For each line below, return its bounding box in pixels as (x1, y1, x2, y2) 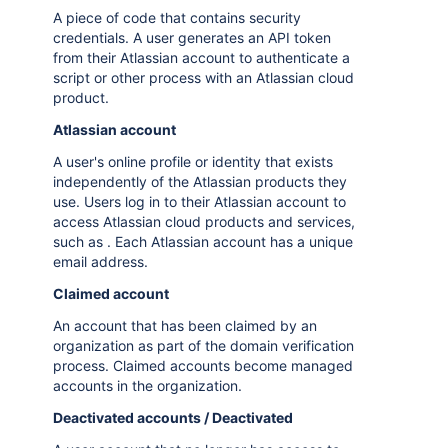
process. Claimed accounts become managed (53, 357, 353, 374)
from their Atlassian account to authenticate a (53, 49, 350, 66)
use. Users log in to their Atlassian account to (53, 193, 346, 210)
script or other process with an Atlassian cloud (53, 69, 354, 86)
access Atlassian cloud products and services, (53, 213, 355, 230)
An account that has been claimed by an (53, 317, 317, 334)
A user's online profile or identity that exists (53, 153, 333, 170)
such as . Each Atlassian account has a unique (53, 233, 353, 250)
